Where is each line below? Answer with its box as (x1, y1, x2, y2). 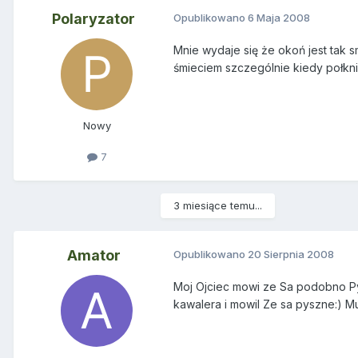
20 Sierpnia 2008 (248, 248, 334, 261)
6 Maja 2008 (248, 10, 310, 24)
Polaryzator (52, 10, 135, 27)
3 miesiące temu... (173, 199, 262, 213)
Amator (66, 247, 121, 265)
